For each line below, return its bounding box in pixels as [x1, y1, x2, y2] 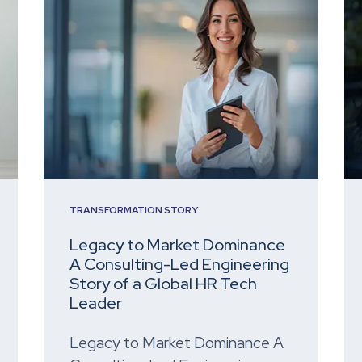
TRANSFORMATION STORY [69, 204, 198, 217]
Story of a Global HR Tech [69, 273, 257, 295]
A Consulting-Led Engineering [69, 254, 289, 276]
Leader [69, 293, 122, 314]
